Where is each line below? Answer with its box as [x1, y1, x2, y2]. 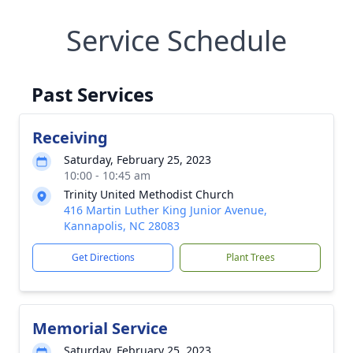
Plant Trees [225, 251, 275, 264]
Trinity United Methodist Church [64, 187, 234, 202]
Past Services [32, 81, 154, 107]
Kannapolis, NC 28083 [64, 218, 180, 233]
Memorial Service [32, 318, 168, 339]
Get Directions [71, 251, 135, 264]
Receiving [32, 127, 108, 148]
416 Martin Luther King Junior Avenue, [64, 203, 267, 217]
